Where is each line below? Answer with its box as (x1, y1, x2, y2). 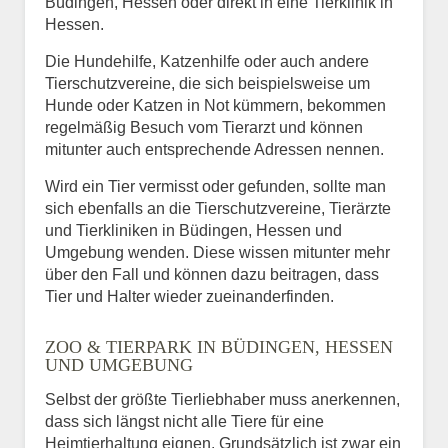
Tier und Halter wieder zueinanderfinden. (45, 287, 334, 305)
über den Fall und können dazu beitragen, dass (45, 265, 379, 283)
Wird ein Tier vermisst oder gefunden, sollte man (45, 177, 386, 195)
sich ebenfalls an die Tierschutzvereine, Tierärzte (45, 199, 391, 217)
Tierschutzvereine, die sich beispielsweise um (45, 74, 370, 92)
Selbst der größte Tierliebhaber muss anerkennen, (45, 390, 400, 408)
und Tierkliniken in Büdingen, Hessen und (45, 221, 342, 239)
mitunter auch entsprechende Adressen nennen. (45, 140, 384, 158)
